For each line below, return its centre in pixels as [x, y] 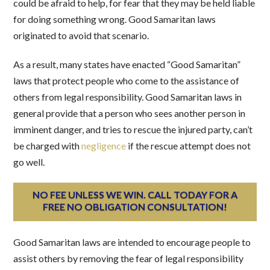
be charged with [48, 146]
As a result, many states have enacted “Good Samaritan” [127, 64]
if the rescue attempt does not [189, 146]
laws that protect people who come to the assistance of [127, 81]
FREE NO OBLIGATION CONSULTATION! [135, 207]
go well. [29, 162]
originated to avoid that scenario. [81, 36]
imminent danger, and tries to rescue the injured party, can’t [133, 130]
